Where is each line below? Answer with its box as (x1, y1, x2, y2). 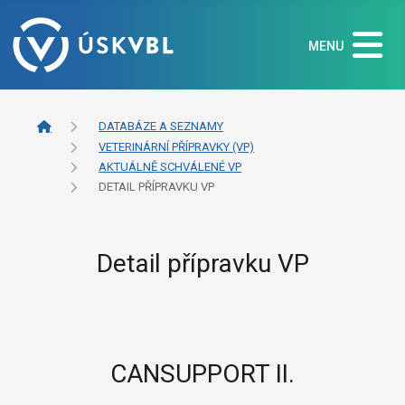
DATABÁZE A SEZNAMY (99, 119, 223, 134)
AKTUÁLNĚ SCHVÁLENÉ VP (99, 160, 241, 174)
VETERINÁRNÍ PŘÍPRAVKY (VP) (99, 140, 254, 155)
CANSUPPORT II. (110, 358, 295, 389)
